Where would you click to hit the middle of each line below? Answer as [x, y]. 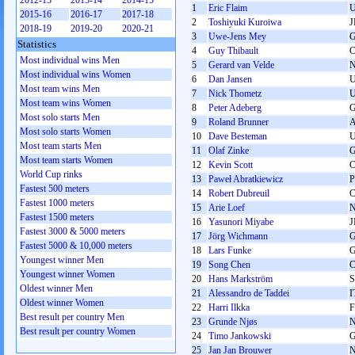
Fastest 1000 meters [57, 203]
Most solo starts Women [65, 132]
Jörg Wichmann [238, 236]
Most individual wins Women [75, 74]
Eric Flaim [228, 8]
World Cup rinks [51, 174]
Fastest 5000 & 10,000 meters [76, 246]
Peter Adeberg [235, 108]
